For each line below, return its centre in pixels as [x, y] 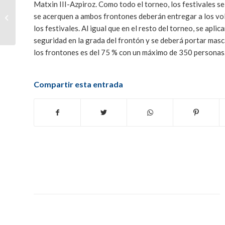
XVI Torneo [34, 34]
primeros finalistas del [50, 24]
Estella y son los [41, 13]
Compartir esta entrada [78, 84]
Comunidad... [37, 45]
